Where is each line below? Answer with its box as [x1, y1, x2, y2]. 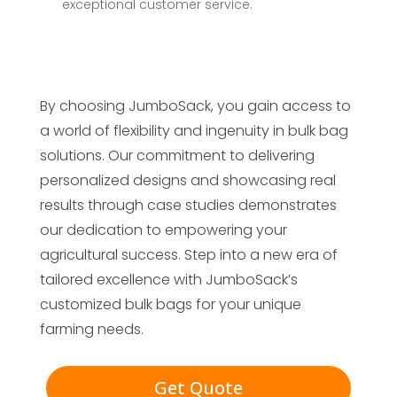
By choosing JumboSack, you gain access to [39, 96, 351, 116]
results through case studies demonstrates [39, 195, 337, 215]
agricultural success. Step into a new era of [39, 245, 338, 265]
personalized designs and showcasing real [39, 170, 336, 191]
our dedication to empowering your [39, 220, 287, 240]
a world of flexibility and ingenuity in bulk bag [39, 121, 348, 141]
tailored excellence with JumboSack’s [39, 269, 298, 290]
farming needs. [39, 319, 144, 339]
